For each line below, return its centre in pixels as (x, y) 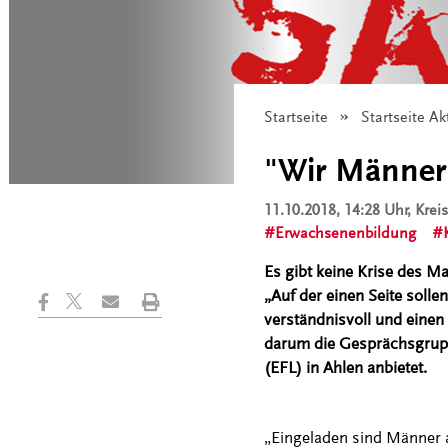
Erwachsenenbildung (345, 233)
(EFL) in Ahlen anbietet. (345, 367)
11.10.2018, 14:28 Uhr (335, 210)
